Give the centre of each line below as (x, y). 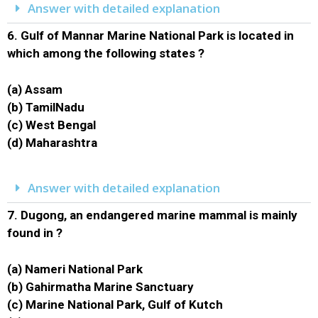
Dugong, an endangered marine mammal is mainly (159, 215)
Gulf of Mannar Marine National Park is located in (157, 35)
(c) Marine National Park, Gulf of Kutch (115, 304)
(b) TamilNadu (46, 107)
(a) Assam (35, 89)
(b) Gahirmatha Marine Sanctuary (100, 286)
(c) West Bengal (51, 125)
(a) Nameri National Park (75, 269)
